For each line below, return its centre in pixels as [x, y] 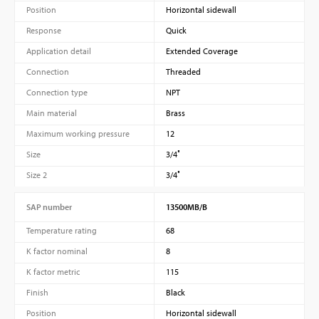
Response [44, 30]
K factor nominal [57, 251]
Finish [37, 292]
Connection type [57, 92]
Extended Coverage [202, 51]
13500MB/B [186, 206]
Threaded [183, 71]
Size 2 [37, 174]
